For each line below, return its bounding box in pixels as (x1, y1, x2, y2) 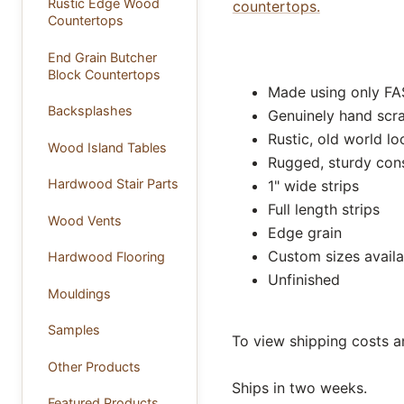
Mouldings (47, 285, 111, 301)
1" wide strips (267, 176, 359, 195)
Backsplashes (47, 103, 133, 119)
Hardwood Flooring (47, 249, 165, 265)
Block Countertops (47, 66, 161, 82)
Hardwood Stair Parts (47, 176, 179, 192)
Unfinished (267, 270, 340, 289)
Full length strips (267, 199, 380, 218)
